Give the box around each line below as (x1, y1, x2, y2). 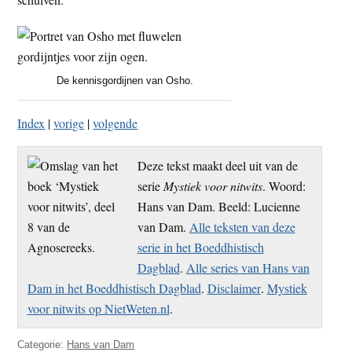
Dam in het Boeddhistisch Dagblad (27, 279, 201, 296)
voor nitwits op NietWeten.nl (27, 299, 170, 317)
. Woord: (262, 177, 306, 194)
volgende (93, 114, 138, 131)
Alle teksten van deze (189, 218, 295, 235)
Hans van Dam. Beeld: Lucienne (137, 197, 300, 214)
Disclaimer (207, 279, 261, 296)
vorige (53, 114, 85, 131)
